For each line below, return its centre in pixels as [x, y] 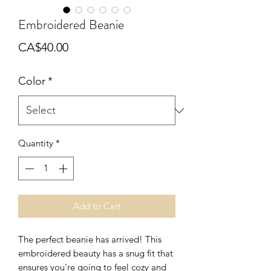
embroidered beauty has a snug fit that [96, 253]
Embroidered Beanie [71, 24]
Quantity [36, 143]
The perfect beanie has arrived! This [90, 239]
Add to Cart [97, 206]
